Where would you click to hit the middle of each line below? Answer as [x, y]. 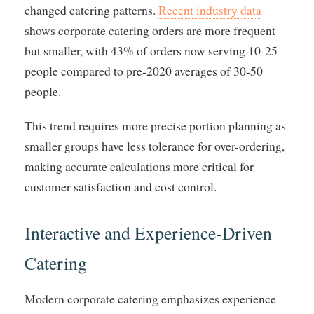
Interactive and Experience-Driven [148, 233]
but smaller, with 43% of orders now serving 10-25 [151, 51]
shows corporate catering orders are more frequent [150, 30]
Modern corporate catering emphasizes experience [150, 299]
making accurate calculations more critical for [139, 166]
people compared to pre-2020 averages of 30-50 [144, 71]
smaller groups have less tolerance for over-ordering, [155, 146]
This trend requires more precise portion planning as [155, 126]
